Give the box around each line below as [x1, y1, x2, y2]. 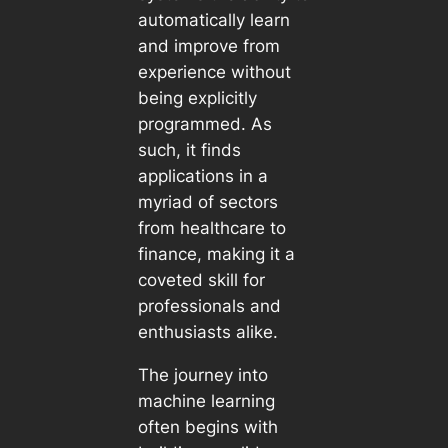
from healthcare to [137, 217, 286, 238]
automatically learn [137, 9, 290, 30]
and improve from [137, 35, 280, 56]
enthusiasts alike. [137, 321, 278, 342]
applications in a [137, 165, 268, 186]
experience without [137, 61, 291, 82]
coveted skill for [137, 269, 265, 290]
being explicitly [137, 87, 257, 108]
